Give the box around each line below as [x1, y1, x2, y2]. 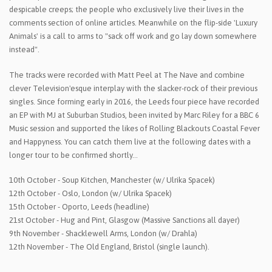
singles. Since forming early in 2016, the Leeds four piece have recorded [9, 97, 259, 106]
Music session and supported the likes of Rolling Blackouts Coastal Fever [9, 123, 260, 133]
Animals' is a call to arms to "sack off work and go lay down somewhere [9, 32, 257, 41]
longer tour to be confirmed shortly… [9, 150, 138, 160]
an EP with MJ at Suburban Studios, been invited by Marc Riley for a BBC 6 [9, 110, 259, 120]
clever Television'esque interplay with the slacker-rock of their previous [9, 83, 257, 93]
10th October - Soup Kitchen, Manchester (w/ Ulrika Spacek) [9, 175, 215, 185]
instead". [9, 45, 39, 55]
